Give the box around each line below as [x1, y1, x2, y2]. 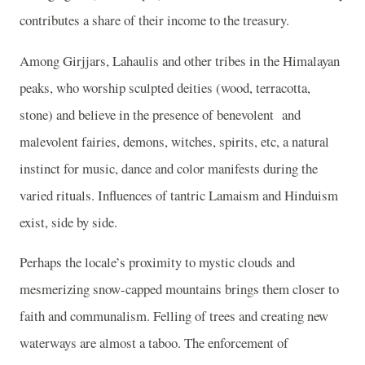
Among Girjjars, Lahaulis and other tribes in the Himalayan [20, 51, 340, 70]
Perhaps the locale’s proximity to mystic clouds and [20, 253, 295, 272]
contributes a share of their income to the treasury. [20, 10, 289, 29]
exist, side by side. [20, 212, 117, 231]
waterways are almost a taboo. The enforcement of [20, 333, 288, 353]
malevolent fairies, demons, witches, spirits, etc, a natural [20, 131, 329, 151]
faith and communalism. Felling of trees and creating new [20, 306, 328, 326]
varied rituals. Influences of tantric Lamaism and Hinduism [20, 185, 338, 204]
